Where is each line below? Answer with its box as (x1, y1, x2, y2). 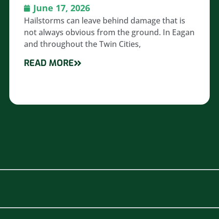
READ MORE (24, 57, 74, 69)
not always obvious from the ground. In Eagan (24, 27, 195, 38)
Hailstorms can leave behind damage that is (24, 15, 186, 26)
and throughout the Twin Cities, (24, 39, 141, 50)
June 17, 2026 (33, 2, 90, 14)
